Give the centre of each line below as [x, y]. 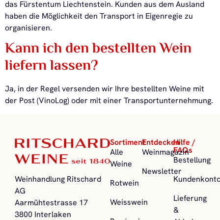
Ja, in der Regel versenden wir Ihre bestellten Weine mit [105, 89]
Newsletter [162, 171]
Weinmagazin [165, 152]
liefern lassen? [52, 67]
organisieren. [28, 27]
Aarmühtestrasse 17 [51, 203]
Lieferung [190, 198]
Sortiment [128, 142]
